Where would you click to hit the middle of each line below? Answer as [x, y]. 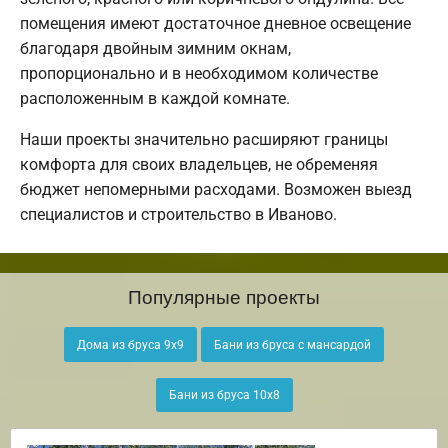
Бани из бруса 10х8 [224, 394]
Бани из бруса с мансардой [292, 344]
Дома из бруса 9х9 [130, 344]
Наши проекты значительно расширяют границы [204, 140]
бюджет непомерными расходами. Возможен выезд [216, 190]
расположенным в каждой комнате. [155, 99]
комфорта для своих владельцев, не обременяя [199, 165]
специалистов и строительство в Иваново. [178, 215]
